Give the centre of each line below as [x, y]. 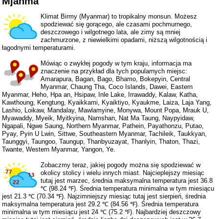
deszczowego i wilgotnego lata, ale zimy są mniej [111, 32]
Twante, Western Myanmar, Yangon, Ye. [59, 149]
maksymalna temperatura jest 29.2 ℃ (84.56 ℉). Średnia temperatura [100, 204]
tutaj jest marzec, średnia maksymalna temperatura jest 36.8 [127, 180]
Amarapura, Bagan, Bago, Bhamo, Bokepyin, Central [116, 79]
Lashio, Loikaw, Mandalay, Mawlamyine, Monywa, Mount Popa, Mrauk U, [106, 110]
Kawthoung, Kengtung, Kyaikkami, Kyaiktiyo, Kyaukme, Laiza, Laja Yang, [107, 102]
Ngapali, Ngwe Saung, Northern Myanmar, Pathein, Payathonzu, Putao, [103, 126]
